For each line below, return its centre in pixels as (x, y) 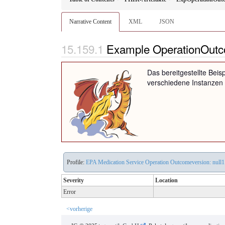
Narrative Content (90, 22)
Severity (74, 180)
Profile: (76, 162)
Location (166, 180)
